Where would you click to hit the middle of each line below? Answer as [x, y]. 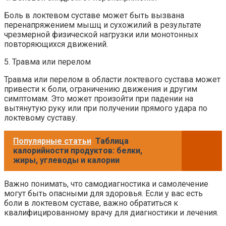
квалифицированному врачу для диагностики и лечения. [111, 212]
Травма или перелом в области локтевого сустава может [112, 79]
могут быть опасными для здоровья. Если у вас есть [103, 193]
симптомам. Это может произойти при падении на [99, 98]
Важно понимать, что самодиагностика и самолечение [106, 184]
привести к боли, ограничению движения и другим [101, 89]
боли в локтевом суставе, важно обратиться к [91, 203]
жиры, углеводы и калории [66, 160]
